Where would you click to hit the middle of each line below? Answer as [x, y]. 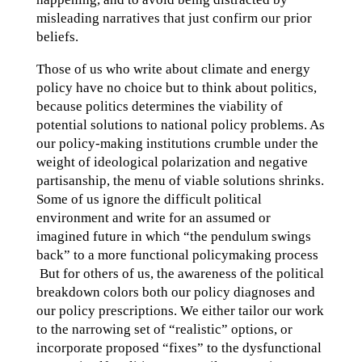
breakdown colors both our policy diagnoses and [175, 292]
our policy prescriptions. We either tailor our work [180, 311]
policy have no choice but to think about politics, [176, 88]
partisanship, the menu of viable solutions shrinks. [180, 181]
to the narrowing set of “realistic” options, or [164, 329]
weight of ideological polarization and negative [172, 162]
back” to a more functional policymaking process [177, 255]
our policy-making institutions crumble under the [177, 143]
